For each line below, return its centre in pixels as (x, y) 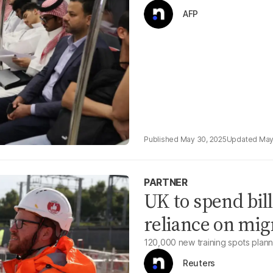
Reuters (199, 263)
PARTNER (166, 182)
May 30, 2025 (203, 139)
